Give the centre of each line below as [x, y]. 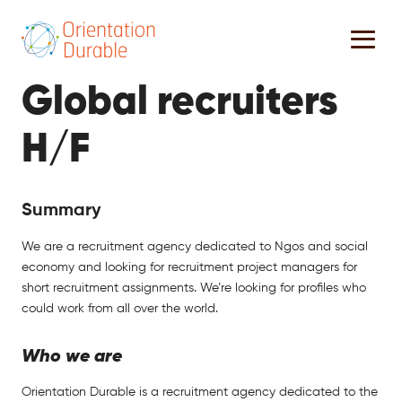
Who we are [72, 357]
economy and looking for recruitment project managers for [189, 267]
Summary [61, 210]
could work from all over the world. [120, 308]
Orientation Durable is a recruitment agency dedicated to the [200, 392]
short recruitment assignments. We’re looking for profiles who [194, 288]
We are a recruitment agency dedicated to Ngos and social [195, 246]
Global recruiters [179, 102]
